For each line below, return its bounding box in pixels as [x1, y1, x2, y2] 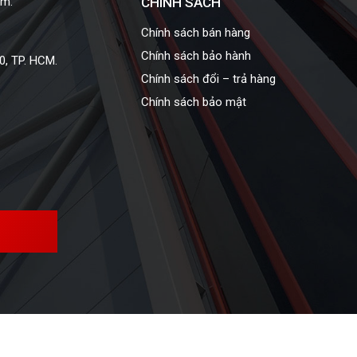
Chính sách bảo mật [140, 95, 246, 110]
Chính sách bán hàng [140, 25, 250, 41]
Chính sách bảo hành [140, 49, 251, 64]
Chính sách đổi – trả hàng [140, 72, 276, 87]
